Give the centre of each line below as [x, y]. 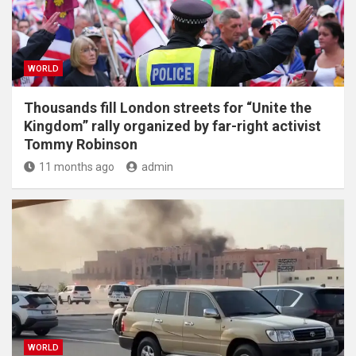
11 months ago [77, 166]
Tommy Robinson [81, 144]
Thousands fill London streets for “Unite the [168, 107]
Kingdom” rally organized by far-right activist [172, 126]
